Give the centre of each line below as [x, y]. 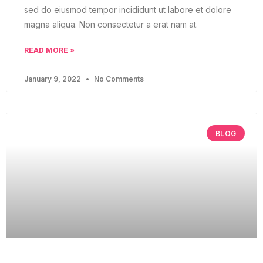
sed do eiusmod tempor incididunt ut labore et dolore [128, 10]
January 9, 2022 [53, 79]
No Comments [118, 79]
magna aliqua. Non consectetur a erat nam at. [111, 25]
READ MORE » [49, 50]
